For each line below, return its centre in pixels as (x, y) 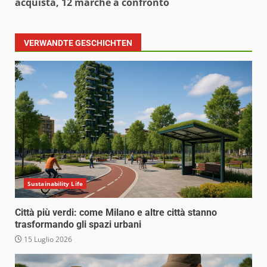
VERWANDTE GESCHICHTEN (78, 43)
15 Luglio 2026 (47, 240)
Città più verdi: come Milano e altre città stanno (116, 213)
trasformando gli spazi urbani (78, 225)
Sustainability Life (55, 184)
